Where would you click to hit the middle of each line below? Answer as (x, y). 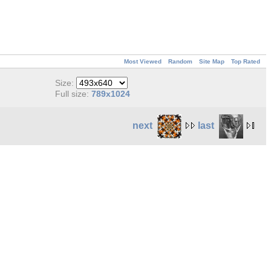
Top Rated (246, 61)
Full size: (73, 94)
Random (180, 61)
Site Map (212, 61)
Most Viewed (143, 61)
